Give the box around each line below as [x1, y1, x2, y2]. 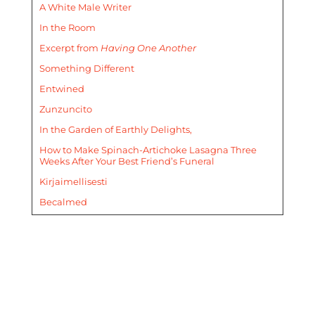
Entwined [39, 82, 84, 94]
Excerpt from [39, 41, 98, 53]
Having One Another [100, 41, 196, 53]
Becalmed [39, 195, 87, 207]
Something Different [39, 62, 134, 74]
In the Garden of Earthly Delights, [39, 123, 192, 135]
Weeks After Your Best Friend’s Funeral [39, 155, 214, 167]
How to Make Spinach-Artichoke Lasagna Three [39, 143, 257, 155]
